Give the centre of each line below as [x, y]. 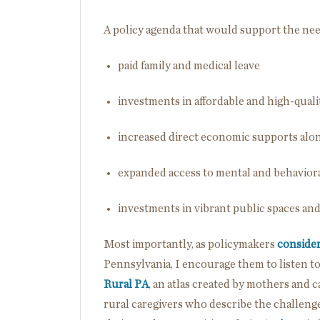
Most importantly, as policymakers [190, 244]
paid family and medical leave [189, 65]
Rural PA [126, 284]
